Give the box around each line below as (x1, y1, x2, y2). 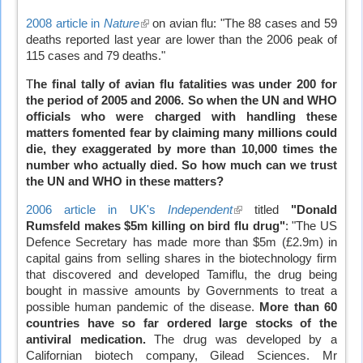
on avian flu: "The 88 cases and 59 (148, 17, 338, 31)
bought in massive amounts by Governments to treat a (26, 284, 337, 297)
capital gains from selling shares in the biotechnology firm (26, 251, 337, 265)
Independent (167, 203, 233, 216)
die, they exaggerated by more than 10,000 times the (26, 143, 337, 156)
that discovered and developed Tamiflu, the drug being (26, 267, 337, 281)
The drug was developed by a (154, 332, 338, 346)
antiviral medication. (26, 332, 155, 346)
